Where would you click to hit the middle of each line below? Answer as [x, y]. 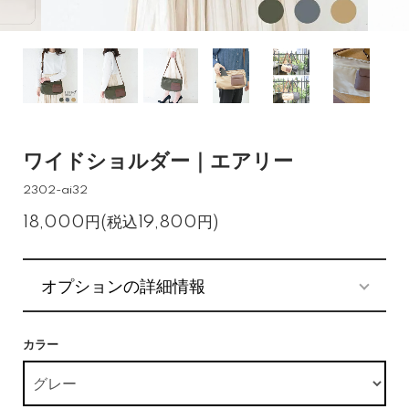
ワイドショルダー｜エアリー [158, 162]
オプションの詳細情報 [123, 285]
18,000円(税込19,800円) [121, 222]
